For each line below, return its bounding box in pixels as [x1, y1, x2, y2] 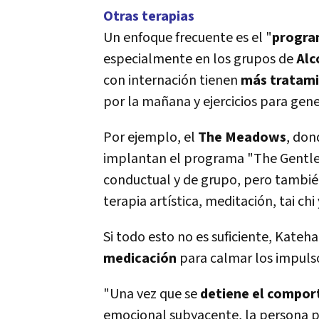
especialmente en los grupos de [103, 50, 296, 68]
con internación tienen [103, 71, 241, 90]
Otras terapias [103, 7, 194, 26]
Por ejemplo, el [103, 128, 198, 147]
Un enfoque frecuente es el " [103, 28, 272, 47]
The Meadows [198, 128, 286, 147]
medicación [103, 249, 177, 268]
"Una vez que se [103, 285, 200, 303]
